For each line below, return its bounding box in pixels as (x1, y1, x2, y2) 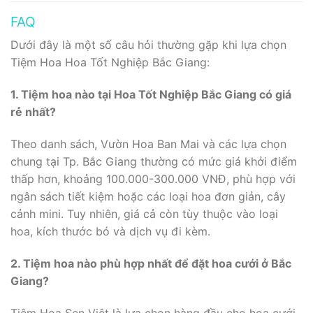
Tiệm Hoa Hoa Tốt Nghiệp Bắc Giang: (10, 55, 210, 70)
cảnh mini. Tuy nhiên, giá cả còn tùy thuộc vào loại (10, 207, 278, 221)
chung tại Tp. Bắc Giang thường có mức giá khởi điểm (10, 154, 297, 168)
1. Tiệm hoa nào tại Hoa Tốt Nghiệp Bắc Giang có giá (10, 87, 291, 102)
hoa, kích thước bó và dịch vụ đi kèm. (10, 224, 210, 238)
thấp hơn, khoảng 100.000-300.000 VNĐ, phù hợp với (10, 172, 296, 186)
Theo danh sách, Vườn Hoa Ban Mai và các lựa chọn (10, 137, 286, 151)
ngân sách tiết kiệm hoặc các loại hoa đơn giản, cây (10, 189, 286, 203)
